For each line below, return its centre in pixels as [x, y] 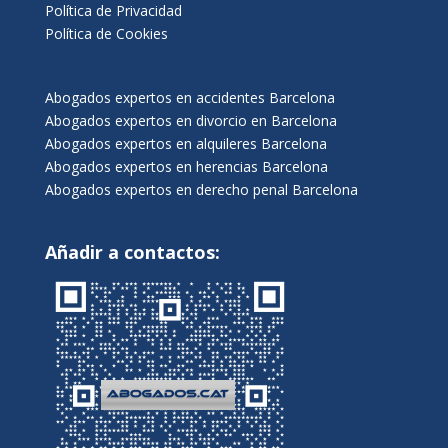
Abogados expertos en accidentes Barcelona [189, 98]
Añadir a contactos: [132, 251]
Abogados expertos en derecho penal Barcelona [201, 190]
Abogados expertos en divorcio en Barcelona [190, 121]
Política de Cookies [106, 34]
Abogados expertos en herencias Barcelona [186, 167]
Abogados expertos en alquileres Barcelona [185, 144]
